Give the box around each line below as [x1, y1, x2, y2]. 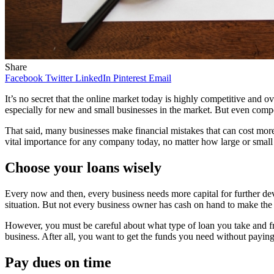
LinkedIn [75, 72, 111, 83]
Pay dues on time [5, 254, 111, 270]
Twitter [45, 72, 73, 83]
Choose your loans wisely [5, 159, 161, 176]
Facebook [5, 72, 43, 83]
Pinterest [113, 72, 146, 83]
